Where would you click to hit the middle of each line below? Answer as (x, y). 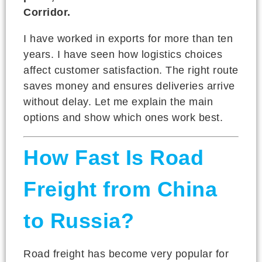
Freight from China (120, 189)
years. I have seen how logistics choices (123, 54)
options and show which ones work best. (123, 117)
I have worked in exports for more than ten (128, 38)
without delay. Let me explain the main (118, 101)
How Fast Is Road (113, 157)
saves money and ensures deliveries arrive (129, 86)
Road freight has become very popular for (126, 254)
